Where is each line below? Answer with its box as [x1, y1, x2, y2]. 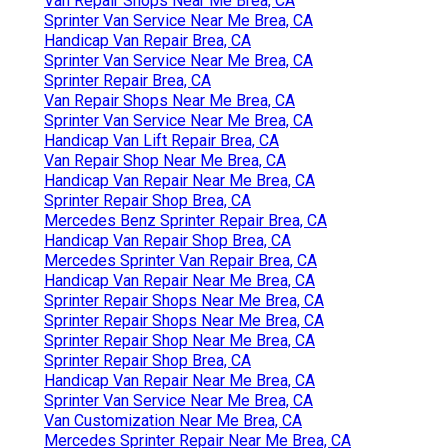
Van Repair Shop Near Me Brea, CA [44, 150, 286, 170]
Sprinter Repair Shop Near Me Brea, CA [44, 330, 315, 350]
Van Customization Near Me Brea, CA [44, 410, 302, 430]
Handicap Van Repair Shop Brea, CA [44, 230, 291, 250]
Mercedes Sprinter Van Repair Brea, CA [44, 250, 317, 270]
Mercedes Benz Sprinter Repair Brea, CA [44, 210, 327, 230]
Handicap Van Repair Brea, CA [44, 30, 251, 50]
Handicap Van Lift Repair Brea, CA [44, 130, 279, 150]
